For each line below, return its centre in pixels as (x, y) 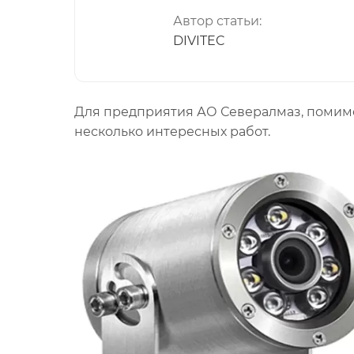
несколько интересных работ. (172, 132)
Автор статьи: (217, 21)
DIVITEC (199, 41)
